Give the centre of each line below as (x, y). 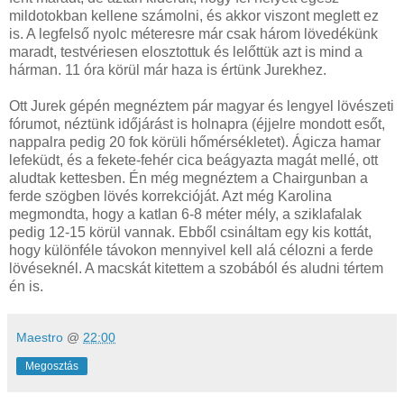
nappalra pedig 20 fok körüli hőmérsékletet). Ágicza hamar (195, 142)
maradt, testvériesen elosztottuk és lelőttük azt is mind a (186, 51)
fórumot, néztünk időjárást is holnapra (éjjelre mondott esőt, (197, 124)
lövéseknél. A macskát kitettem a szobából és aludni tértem (196, 268)
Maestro (40, 337)
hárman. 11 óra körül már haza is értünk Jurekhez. (168, 69)
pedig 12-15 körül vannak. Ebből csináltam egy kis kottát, (190, 232)
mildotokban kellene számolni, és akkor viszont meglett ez (194, 15)
